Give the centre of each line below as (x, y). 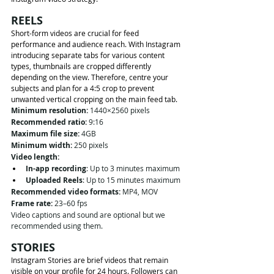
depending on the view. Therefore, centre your (91, 77)
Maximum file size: (45, 133)
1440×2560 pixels (119, 110)
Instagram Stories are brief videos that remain (91, 260)
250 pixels (90, 145)
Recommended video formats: (66, 191)
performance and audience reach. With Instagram (97, 44)
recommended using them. (58, 225)
